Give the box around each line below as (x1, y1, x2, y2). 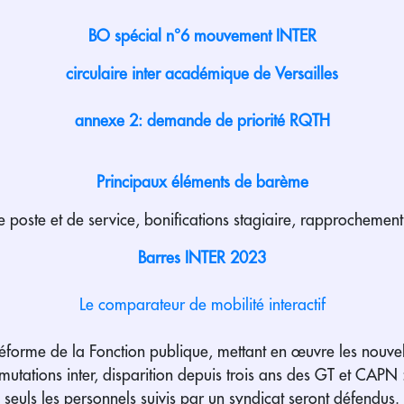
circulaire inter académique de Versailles (66, 65, 338, 82)
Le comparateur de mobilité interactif (78, 296, 326, 313)
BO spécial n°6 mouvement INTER (87, 27, 317, 44)
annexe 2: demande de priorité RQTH (74, 112, 330, 129)
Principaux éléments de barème (96, 173, 308, 190)
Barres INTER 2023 (138, 249, 266, 266)
